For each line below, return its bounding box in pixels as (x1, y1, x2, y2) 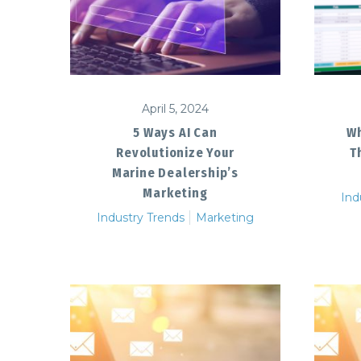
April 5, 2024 (142, 101, 209, 116)
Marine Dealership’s (111, 164, 239, 180)
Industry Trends (97, 210, 185, 225)
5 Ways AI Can (133, 124, 218, 140)
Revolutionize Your (116, 144, 234, 160)
